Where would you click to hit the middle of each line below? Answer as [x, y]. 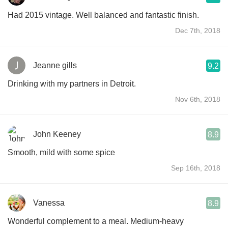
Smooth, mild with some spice [61, 152]
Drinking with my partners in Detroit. [72, 83]
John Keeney [57, 134]
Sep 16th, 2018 [196, 168]
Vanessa [49, 203]
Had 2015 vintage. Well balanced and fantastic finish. [103, 15]
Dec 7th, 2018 [198, 30]
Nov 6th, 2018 [198, 99]
